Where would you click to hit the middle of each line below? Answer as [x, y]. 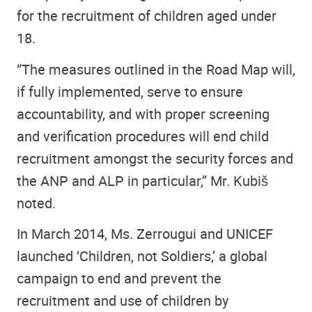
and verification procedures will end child [143, 136]
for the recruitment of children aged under [147, 16]
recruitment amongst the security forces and [155, 158]
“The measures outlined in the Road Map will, [156, 69]
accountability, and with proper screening [143, 114]
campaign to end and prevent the [119, 279]
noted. [36, 203]
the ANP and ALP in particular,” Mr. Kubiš [142, 180]
